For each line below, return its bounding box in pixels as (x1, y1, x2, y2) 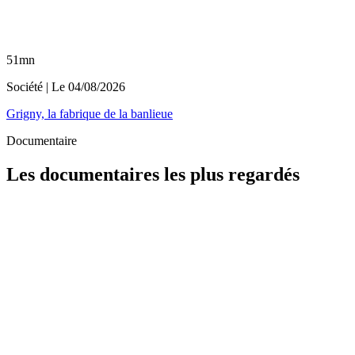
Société (6, 80, 43, 94)
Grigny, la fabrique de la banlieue (6, 107, 173, 121)
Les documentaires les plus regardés (6, 163, 300, 185)
